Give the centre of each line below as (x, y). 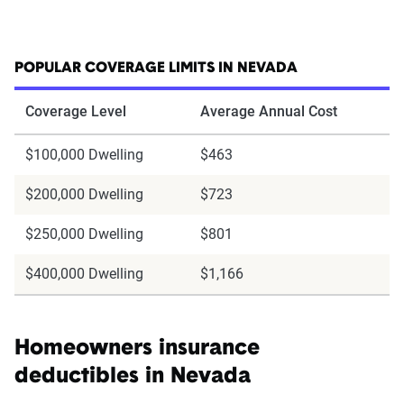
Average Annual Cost (269, 111)
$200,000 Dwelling (84, 194)
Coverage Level (76, 111)
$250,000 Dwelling (84, 234)
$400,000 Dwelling (84, 273)
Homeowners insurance (137, 349)
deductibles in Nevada (133, 376)
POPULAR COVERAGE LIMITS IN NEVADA (156, 68)
